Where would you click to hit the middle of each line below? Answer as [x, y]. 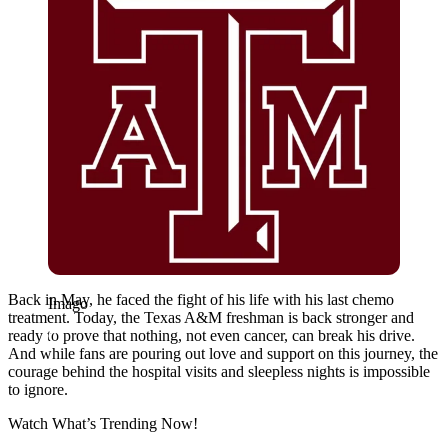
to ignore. [38, 389]
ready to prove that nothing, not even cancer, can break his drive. [211, 335]
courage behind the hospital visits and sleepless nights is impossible [219, 371]
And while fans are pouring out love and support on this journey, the [223, 353]
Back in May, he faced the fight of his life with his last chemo [201, 299]
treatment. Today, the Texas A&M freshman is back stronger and [211, 317]
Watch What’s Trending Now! [103, 423]
